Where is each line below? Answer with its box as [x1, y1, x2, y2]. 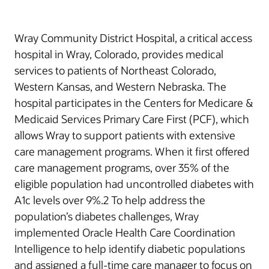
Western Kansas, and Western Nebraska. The [14, 79, 226, 94]
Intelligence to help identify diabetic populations [14, 241, 245, 256]
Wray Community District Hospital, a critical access [14, 31, 252, 45]
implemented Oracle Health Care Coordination [14, 225, 235, 240]
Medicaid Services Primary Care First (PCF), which [14, 112, 249, 126]
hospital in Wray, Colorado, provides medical [14, 47, 223, 61]
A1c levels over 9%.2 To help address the [14, 193, 205, 207]
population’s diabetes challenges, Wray [14, 209, 199, 223]
